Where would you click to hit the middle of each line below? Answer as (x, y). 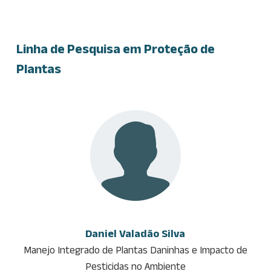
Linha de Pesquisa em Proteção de (116, 48)
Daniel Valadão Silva (135, 233)
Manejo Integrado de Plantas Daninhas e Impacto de (135, 250)
